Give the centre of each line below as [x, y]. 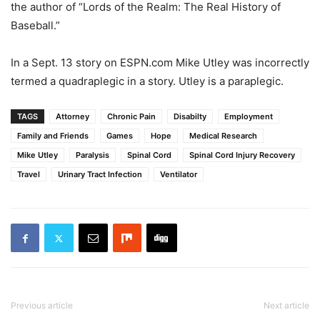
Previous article [42, 305]
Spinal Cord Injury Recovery [242, 155]
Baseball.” [35, 25]
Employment [249, 116]
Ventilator [179, 174]
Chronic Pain [131, 116]
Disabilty [190, 116]
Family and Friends [53, 136]
